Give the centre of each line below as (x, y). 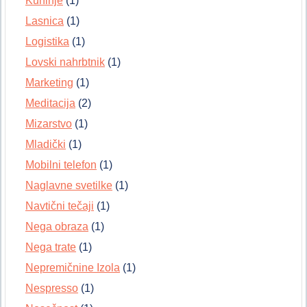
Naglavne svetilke (69, 186)
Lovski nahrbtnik (65, 62)
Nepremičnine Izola (73, 268)
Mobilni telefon (61, 165)
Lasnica (45, 21)
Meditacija (50, 103)
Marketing (49, 83)
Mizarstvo (49, 124)
